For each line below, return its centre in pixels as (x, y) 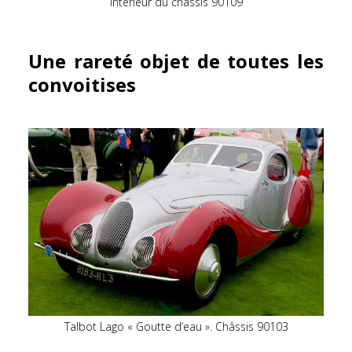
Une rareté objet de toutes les (176, 61)
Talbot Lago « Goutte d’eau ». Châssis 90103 (176, 327)
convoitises (82, 85)
